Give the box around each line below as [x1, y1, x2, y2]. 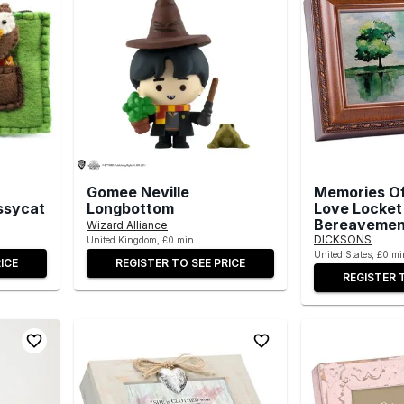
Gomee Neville [87, 182, 189, 201]
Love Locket [314, 198, 402, 217]
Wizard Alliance [87, 217, 168, 232]
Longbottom [87, 198, 174, 217]
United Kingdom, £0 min [87, 234, 194, 245]
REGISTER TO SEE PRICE [115, 255, 245, 270]
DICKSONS [314, 232, 372, 246]
